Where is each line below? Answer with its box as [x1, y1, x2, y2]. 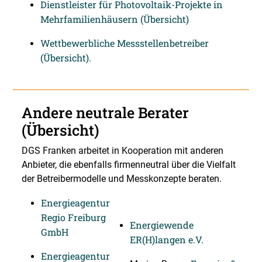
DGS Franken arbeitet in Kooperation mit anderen [22, 145, 223, 156]
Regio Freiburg [41, 211, 106, 223]
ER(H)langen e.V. [130, 233, 204, 246]
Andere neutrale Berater [22, 103, 189, 122]
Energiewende [130, 219, 194, 231]
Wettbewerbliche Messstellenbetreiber [40, 37, 209, 49]
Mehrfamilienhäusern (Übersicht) [40, 13, 189, 25]
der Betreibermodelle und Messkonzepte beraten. [22, 173, 222, 184]
